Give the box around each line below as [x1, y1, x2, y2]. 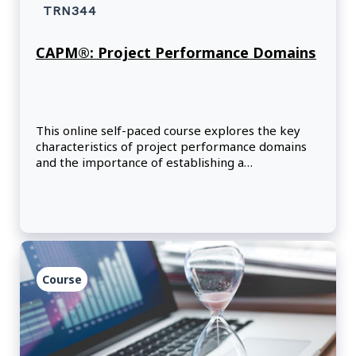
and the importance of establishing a [36, 154, 244, 171]
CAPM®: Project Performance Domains [36, 43, 316, 63]
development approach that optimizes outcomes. [36, 170, 315, 187]
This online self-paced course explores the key [36, 122, 300, 139]
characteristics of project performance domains [36, 138, 307, 155]
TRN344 [43, 3, 97, 19]
